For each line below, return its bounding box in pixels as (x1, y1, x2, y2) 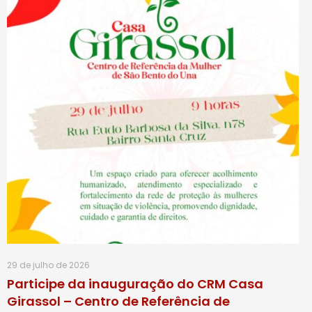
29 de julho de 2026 (6, 259, 90, 272)
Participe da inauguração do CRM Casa (6, 275, 263, 293)
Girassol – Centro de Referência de (6, 292, 230, 311)
